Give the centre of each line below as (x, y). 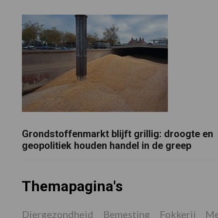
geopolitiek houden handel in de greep (106, 145)
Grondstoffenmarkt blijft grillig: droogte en (117, 134)
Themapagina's (72, 186)
